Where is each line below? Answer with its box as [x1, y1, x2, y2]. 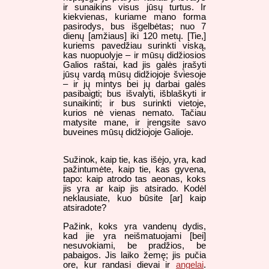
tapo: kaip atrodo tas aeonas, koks [63, 174, 206, 184]
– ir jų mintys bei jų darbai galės [63, 79, 206, 89]
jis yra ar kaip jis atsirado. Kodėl [63, 184, 206, 194]
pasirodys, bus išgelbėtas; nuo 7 [63, 21, 206, 31]
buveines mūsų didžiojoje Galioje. [63, 127, 193, 137]
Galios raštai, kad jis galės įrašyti [63, 59, 206, 70]
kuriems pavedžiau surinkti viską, [63, 40, 206, 50]
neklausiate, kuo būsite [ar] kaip [63, 193, 206, 204]
